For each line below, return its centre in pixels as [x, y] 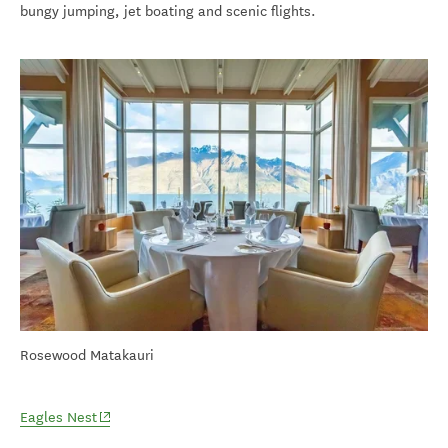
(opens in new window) [169, 417]
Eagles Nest [58, 418]
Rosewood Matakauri [87, 355]
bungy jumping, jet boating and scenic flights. [168, 12]
